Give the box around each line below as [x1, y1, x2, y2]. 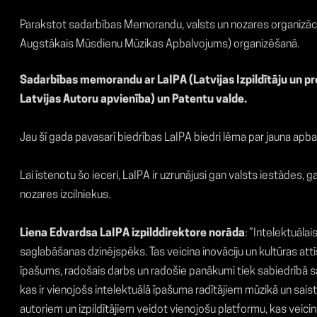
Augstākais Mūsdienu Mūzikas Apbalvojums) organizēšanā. [20, 39, 299, 51]
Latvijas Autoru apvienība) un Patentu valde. [20, 94, 247, 106]
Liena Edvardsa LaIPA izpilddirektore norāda [20, 228, 245, 240]
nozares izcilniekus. [20, 190, 110, 202]
